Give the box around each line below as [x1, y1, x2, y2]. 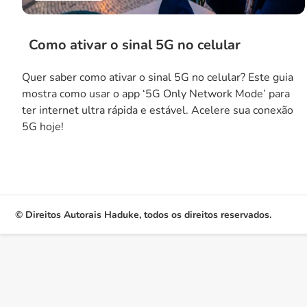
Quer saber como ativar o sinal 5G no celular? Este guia [22, 70, 293, 85]
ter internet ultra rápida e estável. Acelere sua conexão [22, 103, 293, 118]
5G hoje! [22, 119, 64, 134]
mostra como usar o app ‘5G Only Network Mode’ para [22, 86, 290, 101]
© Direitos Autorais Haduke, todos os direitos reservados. [15, 208, 271, 221]
